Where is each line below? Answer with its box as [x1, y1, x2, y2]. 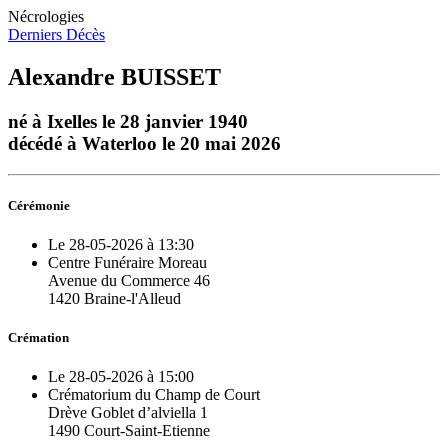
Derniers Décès [8, 26, 105, 43]
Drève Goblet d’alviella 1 [48, 404, 208, 422]
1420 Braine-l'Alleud [48, 289, 181, 307]
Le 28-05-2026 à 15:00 [48, 368, 194, 386]
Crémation [8, 330, 69, 346]
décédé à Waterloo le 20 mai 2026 [8, 132, 281, 154]
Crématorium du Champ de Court [48, 386, 260, 404]
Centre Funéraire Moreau [48, 253, 207, 271]
